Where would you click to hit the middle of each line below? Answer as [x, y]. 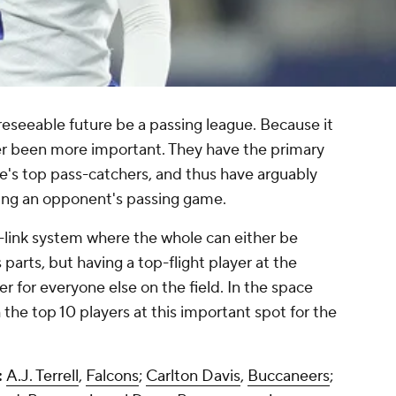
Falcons [112, 377]
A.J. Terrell [42, 377]
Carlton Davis [193, 377]
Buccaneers [289, 377]
